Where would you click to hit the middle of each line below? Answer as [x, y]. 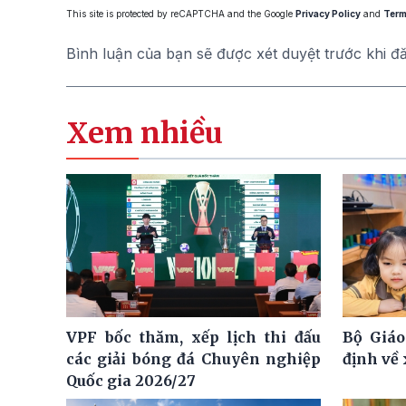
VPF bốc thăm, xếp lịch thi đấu [193, 338]
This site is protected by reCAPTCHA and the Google [181, 13]
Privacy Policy [328, 13]
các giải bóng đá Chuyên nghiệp [193, 359]
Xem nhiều [145, 133]
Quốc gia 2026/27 [131, 381]
